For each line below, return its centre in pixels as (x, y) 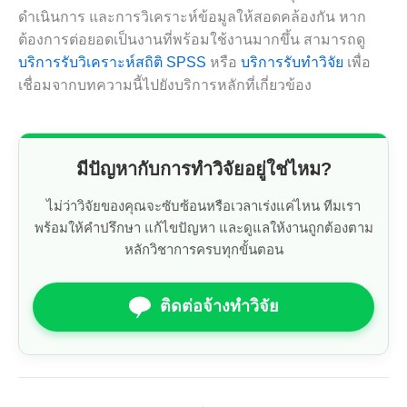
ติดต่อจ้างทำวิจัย (219, 307)
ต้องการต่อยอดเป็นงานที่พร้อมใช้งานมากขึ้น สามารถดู (192, 39)
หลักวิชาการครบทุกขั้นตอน (203, 249)
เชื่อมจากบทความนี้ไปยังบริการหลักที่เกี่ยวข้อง (165, 84)
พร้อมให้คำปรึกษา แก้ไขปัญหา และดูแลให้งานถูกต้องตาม (203, 227)
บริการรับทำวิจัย (292, 62)
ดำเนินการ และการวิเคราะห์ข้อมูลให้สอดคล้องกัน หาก (192, 16)
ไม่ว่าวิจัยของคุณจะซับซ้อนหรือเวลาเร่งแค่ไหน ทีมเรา (203, 205)
